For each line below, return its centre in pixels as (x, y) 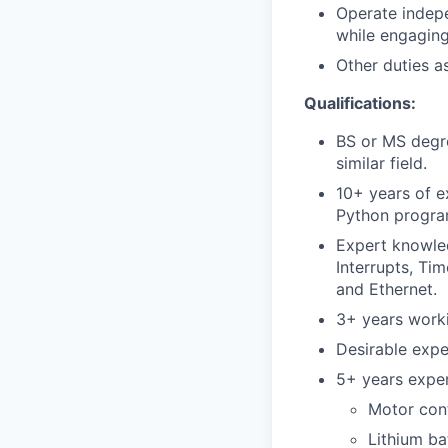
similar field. (381, 163)
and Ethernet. (386, 289)
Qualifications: (360, 103)
